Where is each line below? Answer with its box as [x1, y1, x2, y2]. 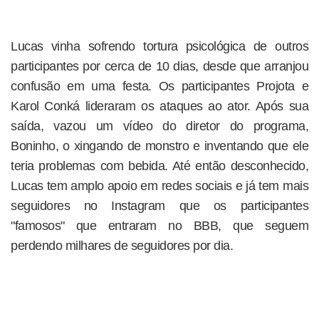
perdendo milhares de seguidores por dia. [11, 238, 233, 253]
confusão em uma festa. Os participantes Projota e [11, 78, 308, 93]
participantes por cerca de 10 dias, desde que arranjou [11, 58, 308, 73]
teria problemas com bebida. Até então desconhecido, [11, 158, 308, 173]
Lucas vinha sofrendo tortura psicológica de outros [11, 38, 308, 53]
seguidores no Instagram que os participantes [11, 198, 308, 213]
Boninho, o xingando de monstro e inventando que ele [11, 138, 308, 153]
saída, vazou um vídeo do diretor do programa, [11, 118, 308, 133]
